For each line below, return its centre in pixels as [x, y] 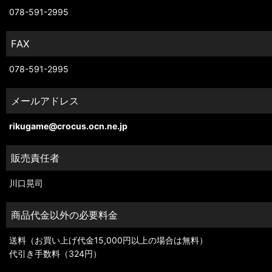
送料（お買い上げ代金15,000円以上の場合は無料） [108, 240]
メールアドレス [45, 101]
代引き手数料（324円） [55, 253]
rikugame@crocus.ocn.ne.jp [68, 126]
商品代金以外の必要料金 [64, 215]
